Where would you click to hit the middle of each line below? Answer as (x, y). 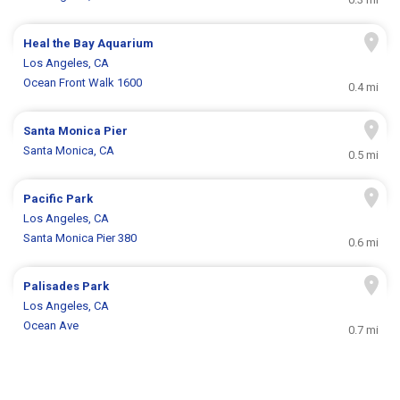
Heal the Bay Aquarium (89, 44)
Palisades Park (67, 287)
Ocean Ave (51, 326)
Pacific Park (58, 199)
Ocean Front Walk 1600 (83, 83)
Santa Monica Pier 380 (80, 238)
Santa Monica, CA (69, 151)
